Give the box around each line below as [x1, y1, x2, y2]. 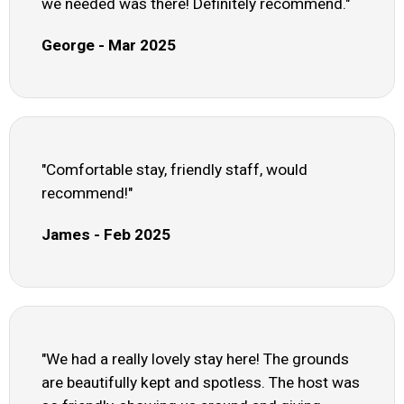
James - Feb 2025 [41, 225, 170, 244]
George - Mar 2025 [41, 36, 176, 55]
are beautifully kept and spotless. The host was [41, 373, 360, 392]
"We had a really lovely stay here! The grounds [41, 350, 349, 369]
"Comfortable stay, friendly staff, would [41, 161, 308, 179]
